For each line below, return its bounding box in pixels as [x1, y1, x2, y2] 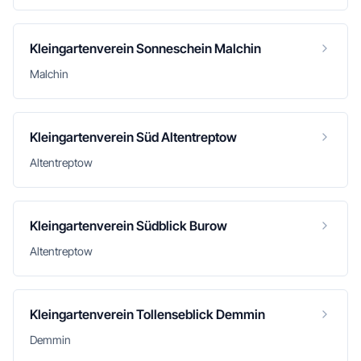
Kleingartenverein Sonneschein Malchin [30, 40, 261, 56]
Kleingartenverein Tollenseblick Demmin [30, 306, 265, 322]
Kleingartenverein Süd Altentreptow [30, 129, 237, 145]
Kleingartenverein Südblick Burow [30, 218, 227, 234]
